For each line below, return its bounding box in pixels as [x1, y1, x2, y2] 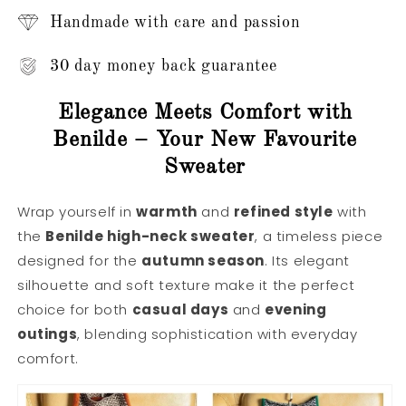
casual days [131, 299, 229, 319]
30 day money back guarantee [50, 57, 277, 74]
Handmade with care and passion [50, 14, 301, 31]
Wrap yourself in [17, 201, 137, 221]
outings [17, 324, 78, 343]
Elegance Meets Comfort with [57, 101, 353, 124]
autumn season [141, 250, 265, 270]
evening [265, 299, 327, 319]
